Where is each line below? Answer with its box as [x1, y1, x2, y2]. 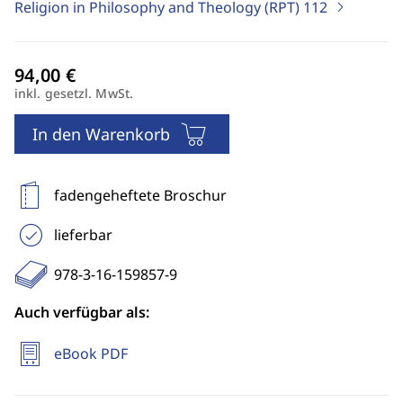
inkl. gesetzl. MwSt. [14, 85, 133, 102]
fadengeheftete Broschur [54, 185, 227, 205]
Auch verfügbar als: [14, 302, 149, 322]
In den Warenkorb [32, 123, 170, 145]
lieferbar [54, 225, 112, 245]
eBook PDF [54, 344, 128, 363]
